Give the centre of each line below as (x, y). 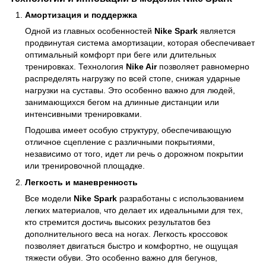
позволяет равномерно (203, 66)
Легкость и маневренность (81, 183)
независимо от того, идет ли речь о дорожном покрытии (134, 153)
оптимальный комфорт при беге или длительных (121, 54)
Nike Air (141, 66)
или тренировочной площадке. (85, 165)
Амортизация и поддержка (81, 15)
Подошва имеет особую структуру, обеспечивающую (128, 130)
